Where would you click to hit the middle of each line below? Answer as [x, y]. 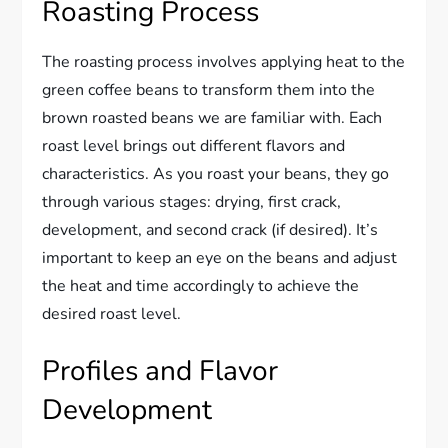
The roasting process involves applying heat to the [224, 61]
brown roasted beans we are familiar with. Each [212, 117]
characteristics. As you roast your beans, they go [216, 173]
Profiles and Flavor [160, 370]
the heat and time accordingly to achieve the [201, 285]
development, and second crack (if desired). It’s [210, 229]
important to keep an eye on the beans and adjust [220, 257]
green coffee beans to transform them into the [209, 89]
